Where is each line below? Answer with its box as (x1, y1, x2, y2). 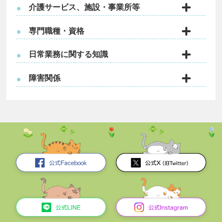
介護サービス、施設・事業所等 (29, 2, 140, 11)
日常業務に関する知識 (29, 50, 109, 59)
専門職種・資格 (29, 26, 85, 35)
